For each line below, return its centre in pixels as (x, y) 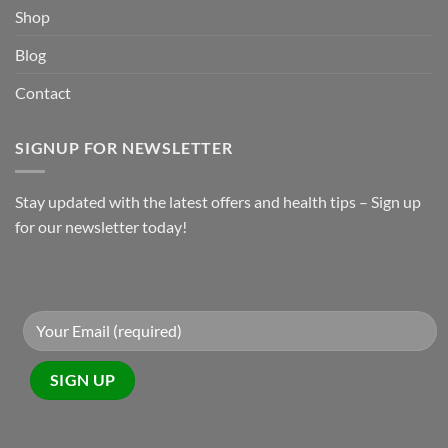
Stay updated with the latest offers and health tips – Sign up (218, 202)
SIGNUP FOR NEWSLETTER (124, 147)
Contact (43, 92)
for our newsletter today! (101, 227)
